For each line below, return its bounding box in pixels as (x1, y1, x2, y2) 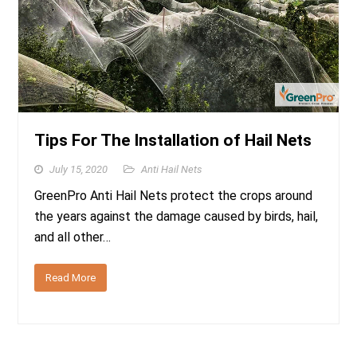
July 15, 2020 (49, 163, 108, 175)
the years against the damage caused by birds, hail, (34, 208, 319, 224)
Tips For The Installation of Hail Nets (34, 130, 312, 150)
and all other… (34, 229, 112, 245)
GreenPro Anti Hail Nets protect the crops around (34, 187, 313, 203)
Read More (45, 271, 96, 284)
